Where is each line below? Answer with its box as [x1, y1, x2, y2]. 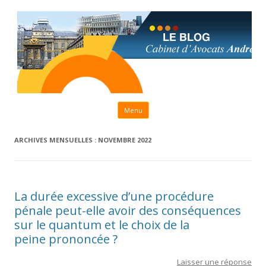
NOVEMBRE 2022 [98, 135, 151, 144]
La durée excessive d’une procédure [14, 188, 214, 204]
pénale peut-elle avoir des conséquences [14, 202, 241, 218]
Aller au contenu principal [148, 100, 245, 111]
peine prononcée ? [14, 231, 118, 247]
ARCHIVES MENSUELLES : [14, 135, 98, 144]
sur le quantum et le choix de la [14, 217, 189, 233]
